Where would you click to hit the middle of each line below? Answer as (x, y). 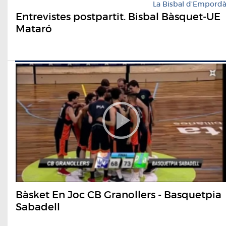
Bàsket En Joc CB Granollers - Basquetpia (119, 195)
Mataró (34, 29)
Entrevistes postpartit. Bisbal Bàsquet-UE (118, 17)
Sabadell (38, 207)
